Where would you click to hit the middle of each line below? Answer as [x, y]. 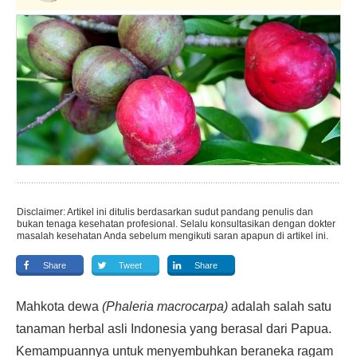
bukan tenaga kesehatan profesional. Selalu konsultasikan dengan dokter [176, 224]
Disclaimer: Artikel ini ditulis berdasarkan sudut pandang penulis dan [165, 212]
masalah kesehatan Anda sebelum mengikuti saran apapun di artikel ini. [173, 236]
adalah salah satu [281, 306]
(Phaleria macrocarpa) [167, 306]
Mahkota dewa [59, 306]
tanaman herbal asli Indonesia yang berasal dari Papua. [174, 329]
